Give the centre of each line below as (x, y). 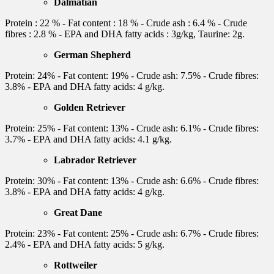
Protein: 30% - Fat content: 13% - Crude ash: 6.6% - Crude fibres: (132, 180)
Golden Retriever (90, 107)
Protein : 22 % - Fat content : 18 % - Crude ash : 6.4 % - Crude (126, 23)
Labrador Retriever (95, 160)
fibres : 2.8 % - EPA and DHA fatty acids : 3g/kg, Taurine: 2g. (125, 34)
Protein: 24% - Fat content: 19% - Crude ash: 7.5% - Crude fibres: (132, 75)
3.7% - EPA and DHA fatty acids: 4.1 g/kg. (88, 139)
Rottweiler (76, 265)
